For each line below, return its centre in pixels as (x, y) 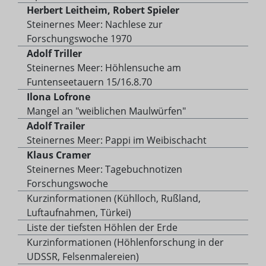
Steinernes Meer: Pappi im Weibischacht (117, 140)
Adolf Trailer (56, 126)
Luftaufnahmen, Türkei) (79, 213)
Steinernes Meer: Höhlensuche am (104, 68)
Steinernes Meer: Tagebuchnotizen (104, 170)
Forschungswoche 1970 (79, 39)
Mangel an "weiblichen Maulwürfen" (106, 111)
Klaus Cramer (59, 155)
